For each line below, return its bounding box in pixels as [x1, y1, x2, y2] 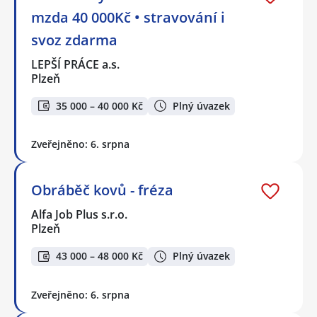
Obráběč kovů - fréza [31, 180, 173, 200]
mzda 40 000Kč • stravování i [31, 7, 225, 27]
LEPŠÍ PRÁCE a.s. [31, 56, 121, 72]
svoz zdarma [31, 30, 117, 50]
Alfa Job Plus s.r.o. [31, 207, 129, 223]
